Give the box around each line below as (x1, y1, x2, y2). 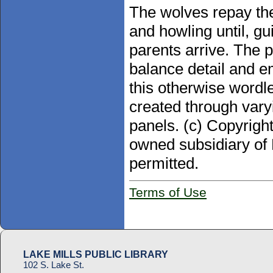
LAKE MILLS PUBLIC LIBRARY (23, 249, 168, 260)
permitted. (129, 154, 199, 173)
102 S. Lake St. (23, 260, 84, 271)
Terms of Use (129, 185, 207, 200)
